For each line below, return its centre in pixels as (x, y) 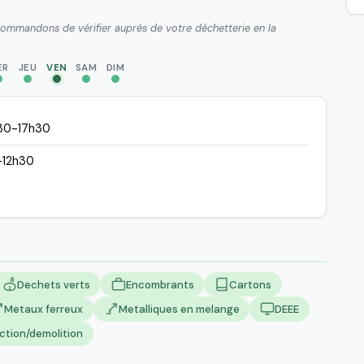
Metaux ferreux (43, 309)
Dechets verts (53, 284)
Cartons (251, 284)
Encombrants (160, 284)
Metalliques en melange (179, 309)
